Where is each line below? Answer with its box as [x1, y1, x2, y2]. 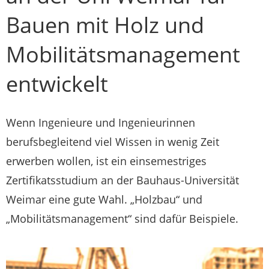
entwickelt [6, 69, 108, 98]
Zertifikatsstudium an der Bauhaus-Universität [6, 173, 239, 187]
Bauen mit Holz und [6, 10, 204, 40]
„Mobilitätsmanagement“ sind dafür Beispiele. [6, 211, 238, 226]
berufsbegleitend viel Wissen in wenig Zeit [6, 134, 219, 149]
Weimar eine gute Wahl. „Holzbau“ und [6, 192, 202, 207]
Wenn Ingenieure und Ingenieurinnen [6, 115, 195, 130]
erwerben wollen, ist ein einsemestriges [6, 154, 207, 168]
